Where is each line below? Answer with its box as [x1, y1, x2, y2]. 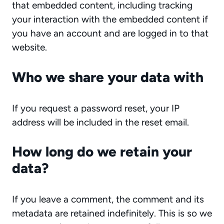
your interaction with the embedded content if [12, 13, 208, 25]
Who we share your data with [12, 68, 203, 85]
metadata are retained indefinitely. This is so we [12, 207, 212, 219]
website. [12, 41, 47, 53]
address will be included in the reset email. [12, 116, 189, 128]
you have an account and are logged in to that [12, 27, 208, 39]
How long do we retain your [12, 143, 192, 160]
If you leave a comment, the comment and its [12, 193, 204, 205]
